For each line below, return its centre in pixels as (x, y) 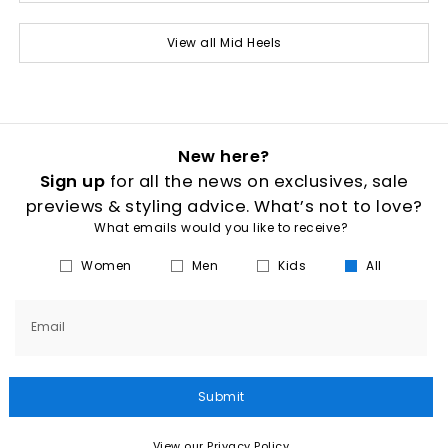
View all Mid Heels (224, 42)
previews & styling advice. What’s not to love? (224, 206)
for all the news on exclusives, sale (257, 181)
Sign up (72, 181)
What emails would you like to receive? (221, 227)
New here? (224, 156)
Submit (221, 396)
